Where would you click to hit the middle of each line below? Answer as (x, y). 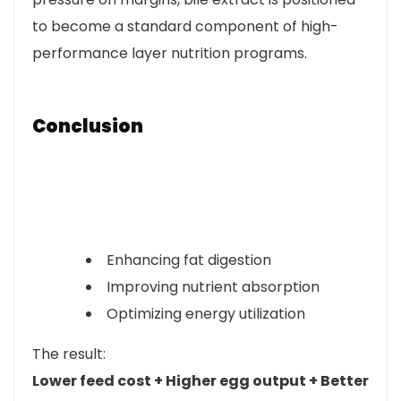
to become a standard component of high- (185, 26)
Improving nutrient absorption (213, 287)
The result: (69, 354)
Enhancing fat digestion (189, 260)
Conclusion (88, 126)
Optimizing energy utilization (206, 314)
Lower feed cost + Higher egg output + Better (200, 381)
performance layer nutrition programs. (170, 53)
